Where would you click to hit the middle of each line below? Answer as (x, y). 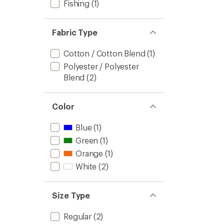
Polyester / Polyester (101, 66)
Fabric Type (75, 32)
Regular (77, 216)
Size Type (71, 195)
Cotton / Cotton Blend (104, 53)
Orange (89, 153)
